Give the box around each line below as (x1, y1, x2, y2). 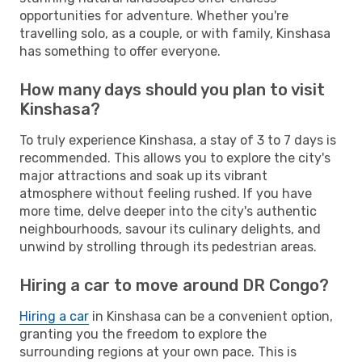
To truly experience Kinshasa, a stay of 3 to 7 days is (19, 132, 336, 148)
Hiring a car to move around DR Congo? (19, 275, 329, 295)
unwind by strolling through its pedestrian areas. (19, 238, 317, 255)
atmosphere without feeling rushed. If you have (19, 185, 312, 201)
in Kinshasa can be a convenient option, (89, 308, 333, 324)
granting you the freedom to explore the (19, 326, 267, 342)
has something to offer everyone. (19, 43, 221, 59)
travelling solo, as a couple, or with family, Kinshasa (19, 25, 330, 41)
